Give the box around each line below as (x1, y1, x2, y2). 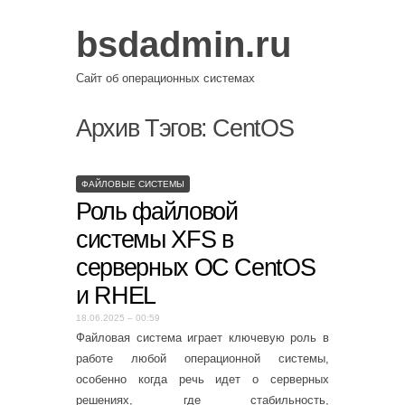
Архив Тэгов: (76, 115, 213, 142)
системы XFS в (76, 225, 233, 253)
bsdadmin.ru (76, 24, 291, 64)
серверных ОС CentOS (76, 253, 316, 281)
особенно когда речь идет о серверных (76, 372, 329, 386)
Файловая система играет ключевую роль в (76, 331, 329, 344)
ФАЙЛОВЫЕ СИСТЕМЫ (81, 178, 184, 189)
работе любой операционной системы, (76, 352, 329, 365)
